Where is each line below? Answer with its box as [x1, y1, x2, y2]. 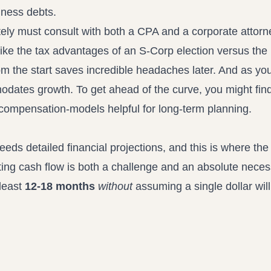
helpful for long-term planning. [105, 103, 252, 115]
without [98, 180, 132, 192]
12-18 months [25, 180, 95, 192]
